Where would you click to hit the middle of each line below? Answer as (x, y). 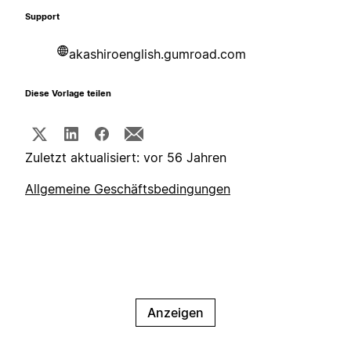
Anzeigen (175, 313)
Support (42, 17)
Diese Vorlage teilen (68, 94)
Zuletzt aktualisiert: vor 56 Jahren (126, 158)
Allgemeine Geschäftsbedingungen (128, 189)
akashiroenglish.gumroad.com (157, 54)
